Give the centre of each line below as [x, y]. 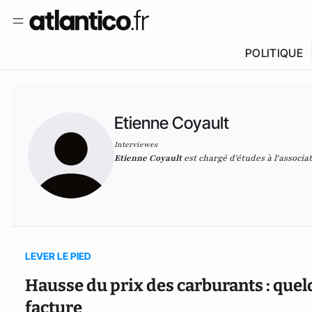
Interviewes [136, 145]
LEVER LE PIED [58, 256]
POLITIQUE [274, 53]
